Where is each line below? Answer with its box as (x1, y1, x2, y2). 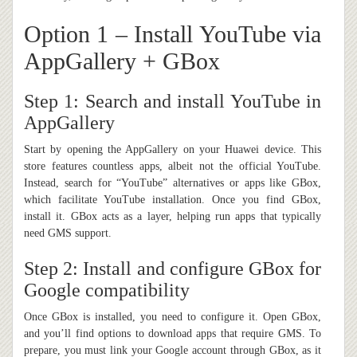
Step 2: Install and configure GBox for (24, 258, 321, 280)
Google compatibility (24, 280, 190, 301)
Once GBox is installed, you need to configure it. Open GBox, (24, 311, 321, 324)
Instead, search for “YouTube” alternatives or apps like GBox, (24, 177, 321, 190)
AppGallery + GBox (24, 48, 220, 75)
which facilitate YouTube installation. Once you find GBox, (24, 194, 321, 206)
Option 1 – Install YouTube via (24, 21, 321, 48)
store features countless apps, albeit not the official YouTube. (24, 160, 321, 173)
